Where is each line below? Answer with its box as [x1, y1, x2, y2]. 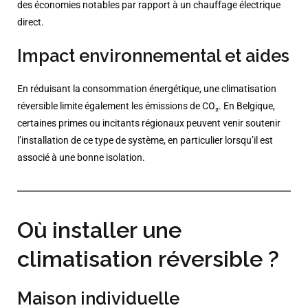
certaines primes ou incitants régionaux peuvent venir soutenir [17, 118, 280, 130]
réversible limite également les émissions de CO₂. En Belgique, [17, 100, 275, 113]
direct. [17, 16, 44, 28]
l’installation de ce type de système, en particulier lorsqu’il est [17, 135, 273, 147]
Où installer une [17, 217, 181, 244]
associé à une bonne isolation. [17, 152, 145, 164]
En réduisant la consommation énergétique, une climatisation [17, 83, 276, 96]
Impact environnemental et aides [17, 45, 289, 67]
